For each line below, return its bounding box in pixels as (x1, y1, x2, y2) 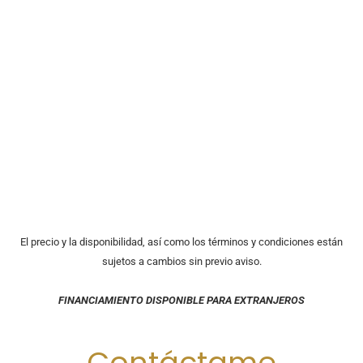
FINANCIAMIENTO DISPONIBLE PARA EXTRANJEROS (58, 293, 305, 306)
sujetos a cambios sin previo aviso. (101, 254, 262, 267)
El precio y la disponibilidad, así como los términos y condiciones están (20, 235, 343, 248)
